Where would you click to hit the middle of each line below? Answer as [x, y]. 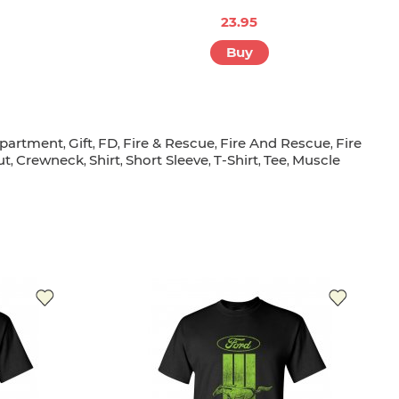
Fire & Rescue [169, 143]
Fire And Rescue [275, 143]
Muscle [316, 160]
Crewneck [50, 160]
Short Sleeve [167, 160]
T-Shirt [236, 160]
